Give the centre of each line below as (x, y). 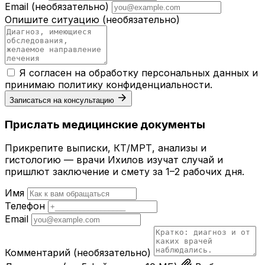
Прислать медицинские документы (105, 124)
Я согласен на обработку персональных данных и (139, 72)
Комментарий (39, 253)
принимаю (31, 84)
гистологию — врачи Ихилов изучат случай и (114, 160)
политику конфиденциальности (134, 84)
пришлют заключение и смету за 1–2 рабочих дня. (125, 172)
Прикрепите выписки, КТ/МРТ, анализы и (106, 148)
